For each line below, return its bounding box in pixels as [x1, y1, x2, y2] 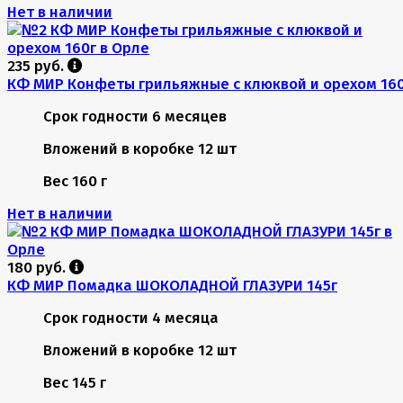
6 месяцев [152, 106, 227, 125]
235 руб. [7, 56, 67, 75]
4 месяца [152, 308, 219, 327]
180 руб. [7, 257, 69, 276]
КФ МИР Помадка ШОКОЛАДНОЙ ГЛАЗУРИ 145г [7, 275, 337, 294]
